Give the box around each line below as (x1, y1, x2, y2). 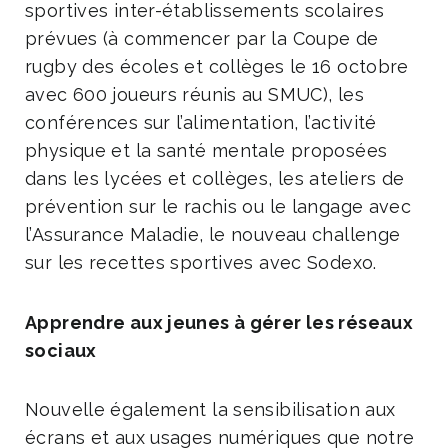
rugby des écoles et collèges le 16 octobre (25, 56, 409, 78)
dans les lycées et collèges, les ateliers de (25, 168, 405, 190)
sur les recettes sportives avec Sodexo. (25, 252, 377, 274)
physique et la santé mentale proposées (25, 140, 388, 162)
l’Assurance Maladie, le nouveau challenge (25, 224, 401, 246)
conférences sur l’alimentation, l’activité (25, 112, 377, 134)
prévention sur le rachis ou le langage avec (25, 196, 412, 218)
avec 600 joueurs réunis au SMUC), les (25, 84, 364, 106)
